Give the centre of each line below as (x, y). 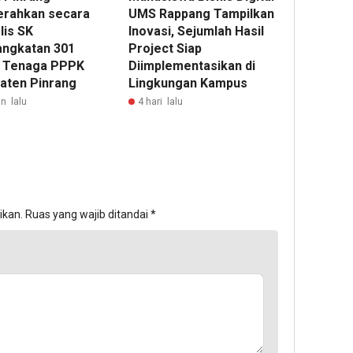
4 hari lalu (161, 102)
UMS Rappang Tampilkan (202, 14)
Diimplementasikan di (192, 66)
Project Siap (165, 49)
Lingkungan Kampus (188, 84)
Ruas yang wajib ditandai (88, 215)
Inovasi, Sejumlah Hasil (197, 32)
